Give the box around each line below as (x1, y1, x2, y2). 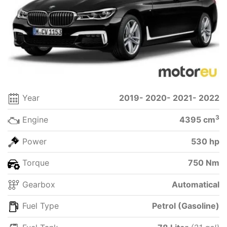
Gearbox (20, 179, 55, 190)
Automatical (172, 179, 219, 190)
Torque (20, 158, 49, 168)
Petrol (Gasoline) (152, 201, 219, 211)
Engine (20, 114, 48, 125)
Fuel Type (20, 201, 59, 211)
